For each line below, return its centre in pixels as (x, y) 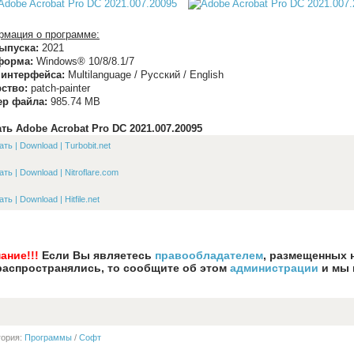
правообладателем (209, 255)
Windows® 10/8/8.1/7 (84, 61)
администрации (274, 267)
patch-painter (59, 88)
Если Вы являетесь (97, 255)
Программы (48, 337)
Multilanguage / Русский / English (144, 74)
